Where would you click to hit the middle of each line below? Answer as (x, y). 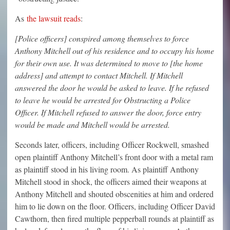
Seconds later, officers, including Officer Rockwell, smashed (112, 144)
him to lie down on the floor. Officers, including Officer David (115, 206)
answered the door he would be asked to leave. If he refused (112, 87)
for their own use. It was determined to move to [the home (109, 63)
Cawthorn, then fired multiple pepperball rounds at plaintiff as (114, 218)
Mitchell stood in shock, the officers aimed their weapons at (111, 181)
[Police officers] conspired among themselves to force (102, 38)
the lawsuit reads (54, 18)
